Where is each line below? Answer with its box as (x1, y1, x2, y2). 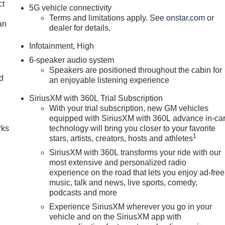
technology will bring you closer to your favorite (49, 124, 216, 133)
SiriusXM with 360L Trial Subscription (29, 94, 163, 103)
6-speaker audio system (29, 56, 115, 65)
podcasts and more (49, 188, 118, 197)
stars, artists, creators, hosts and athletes (49, 134, 193, 143)
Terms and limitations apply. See (49, 14, 167, 23)
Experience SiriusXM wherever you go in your (49, 202, 212, 211)
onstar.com (166, 14, 205, 23)
